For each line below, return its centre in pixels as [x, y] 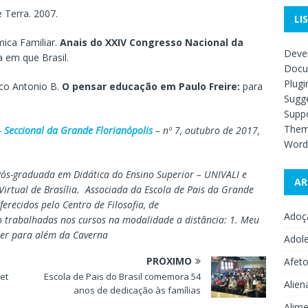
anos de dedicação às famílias [137, 290]
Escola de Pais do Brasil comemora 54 [123, 276]
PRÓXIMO [169, 261]
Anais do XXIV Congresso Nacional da [152, 42]
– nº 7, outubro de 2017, [206, 130]
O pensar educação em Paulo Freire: [151, 86]
